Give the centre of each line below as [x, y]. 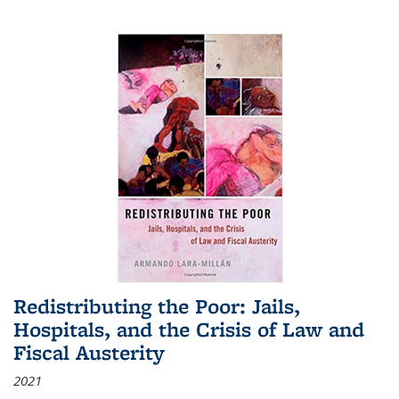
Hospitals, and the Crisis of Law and [189, 329]
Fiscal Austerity [89, 352]
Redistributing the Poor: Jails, [157, 305]
